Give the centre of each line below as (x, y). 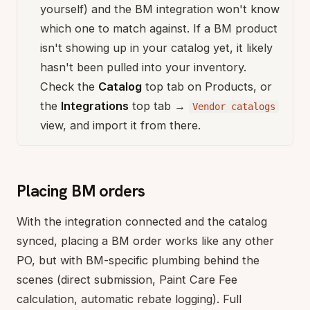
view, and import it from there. (120, 126)
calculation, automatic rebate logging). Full (129, 299)
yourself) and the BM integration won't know (160, 9)
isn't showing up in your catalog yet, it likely (156, 48)
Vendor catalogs (234, 107)
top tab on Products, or (207, 87)
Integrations (95, 106)
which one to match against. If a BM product (159, 29)
